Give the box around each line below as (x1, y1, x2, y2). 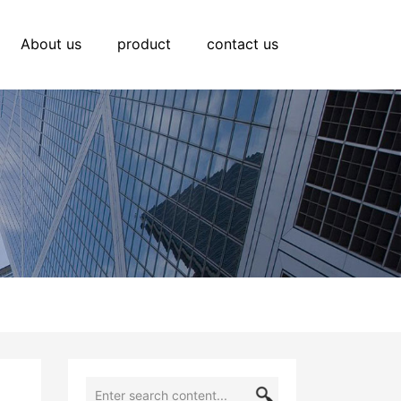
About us (21, 35, 81, 53)
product (117, 35, 171, 53)
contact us (207, 35, 278, 53)
